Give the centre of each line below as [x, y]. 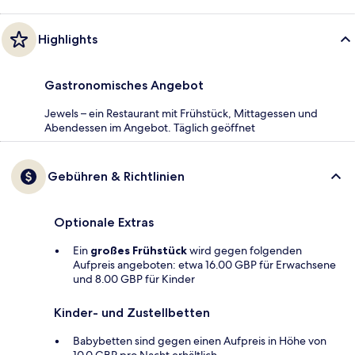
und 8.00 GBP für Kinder [134, 279]
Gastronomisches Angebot [124, 86]
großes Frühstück [139, 251]
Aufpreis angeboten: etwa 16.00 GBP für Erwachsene [204, 265]
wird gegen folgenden [244, 251]
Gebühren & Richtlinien [116, 177]
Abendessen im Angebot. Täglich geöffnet [150, 128]
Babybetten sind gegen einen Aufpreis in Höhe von [200, 341]
